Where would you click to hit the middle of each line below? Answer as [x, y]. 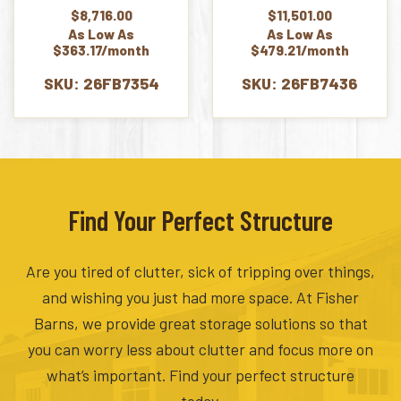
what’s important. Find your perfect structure [200, 375]
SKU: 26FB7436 [300, 83]
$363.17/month [102, 50]
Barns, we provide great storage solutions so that [200, 324]
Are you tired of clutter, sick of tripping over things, [200, 272]
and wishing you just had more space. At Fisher [200, 298]
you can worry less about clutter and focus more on [200, 350]
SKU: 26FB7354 [101, 83]
